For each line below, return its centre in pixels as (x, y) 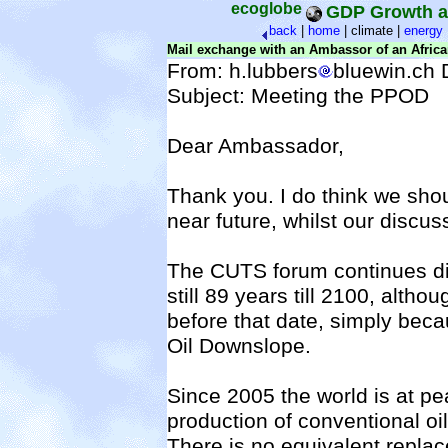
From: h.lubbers (242, 70)
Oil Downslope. (239, 345)
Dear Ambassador (252, 145)
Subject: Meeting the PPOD (298, 95)
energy (423, 31)
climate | (377, 31)
